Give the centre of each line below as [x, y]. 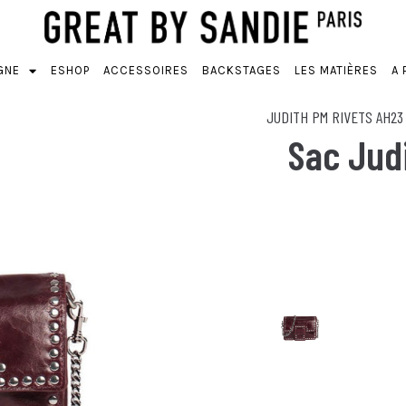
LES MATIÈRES [336, 71]
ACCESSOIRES [145, 71]
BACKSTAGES [241, 71]
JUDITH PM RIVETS [319, 117]
